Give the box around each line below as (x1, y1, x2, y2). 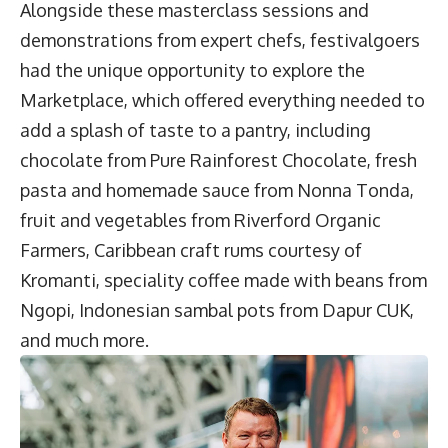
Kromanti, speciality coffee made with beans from (20, 269, 427, 292)
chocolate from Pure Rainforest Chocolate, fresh (20, 149, 417, 172)
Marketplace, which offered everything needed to (20, 89, 425, 112)
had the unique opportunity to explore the (20, 59, 365, 82)
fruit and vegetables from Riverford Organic (20, 209, 381, 232)
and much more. (20, 329, 153, 352)
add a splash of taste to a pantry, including (20, 119, 371, 142)
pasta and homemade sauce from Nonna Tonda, (20, 179, 414, 202)
